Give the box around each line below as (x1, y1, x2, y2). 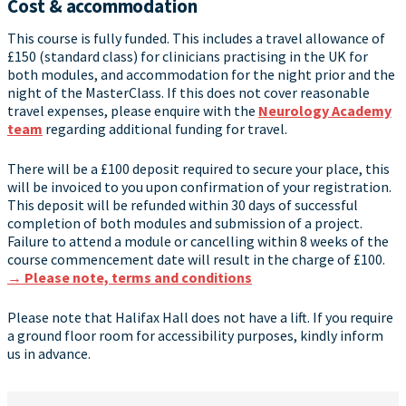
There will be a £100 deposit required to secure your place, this (7, 159, 390, 179)
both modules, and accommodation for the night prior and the (7, 65, 395, 84)
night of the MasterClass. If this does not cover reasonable (7, 83, 370, 102)
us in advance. (7, 344, 91, 363)
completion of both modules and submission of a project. (7, 214, 362, 233)
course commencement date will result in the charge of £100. (7, 250, 385, 269)
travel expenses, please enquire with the (7, 101, 258, 121)
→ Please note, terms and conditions (7, 268, 252, 287)
